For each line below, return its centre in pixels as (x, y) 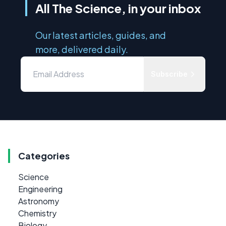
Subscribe (169, 74)
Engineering (40, 189)
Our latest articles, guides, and (101, 35)
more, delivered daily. (82, 49)
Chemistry (37, 213)
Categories (44, 155)
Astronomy (39, 201)
